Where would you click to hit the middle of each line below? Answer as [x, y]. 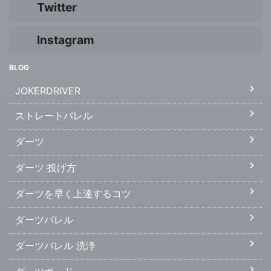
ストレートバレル [54, 116]
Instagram [66, 40]
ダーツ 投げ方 [46, 168]
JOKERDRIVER [48, 91]
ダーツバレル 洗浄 [55, 246]
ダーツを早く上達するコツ [73, 194]
